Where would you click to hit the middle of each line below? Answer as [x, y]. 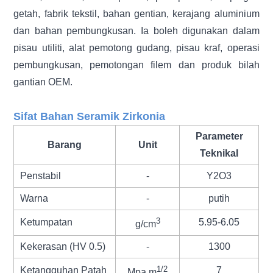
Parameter [219, 136]
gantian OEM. [43, 82]
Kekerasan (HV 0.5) [63, 246]
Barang [65, 144]
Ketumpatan [47, 222]
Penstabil [41, 175]
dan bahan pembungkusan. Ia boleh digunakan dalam [136, 30]
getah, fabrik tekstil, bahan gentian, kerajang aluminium [136, 13]
